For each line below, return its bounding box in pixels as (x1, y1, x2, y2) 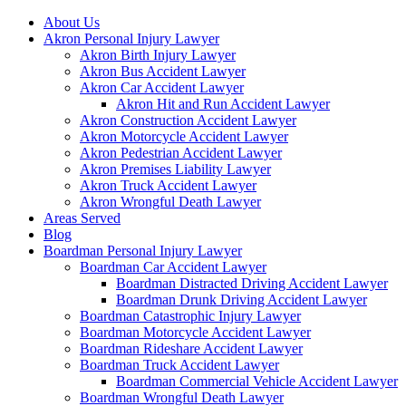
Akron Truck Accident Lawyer (80, 177, 256, 193)
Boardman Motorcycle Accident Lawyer (80, 324, 311, 340)
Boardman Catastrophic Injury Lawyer (80, 307, 301, 324)
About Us (43, 14, 100, 30)
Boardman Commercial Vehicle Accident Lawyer (116, 372, 398, 389)
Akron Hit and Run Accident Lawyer (116, 95, 330, 111)
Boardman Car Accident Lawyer (80, 258, 266, 275)
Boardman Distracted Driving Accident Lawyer (116, 275, 388, 291)
